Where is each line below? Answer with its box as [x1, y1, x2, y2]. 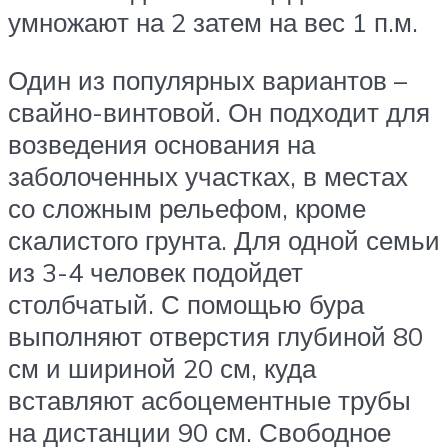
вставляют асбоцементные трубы [8, 383, 411, 416]
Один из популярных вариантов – [8, 63, 407, 96]
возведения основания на [8, 127, 315, 160]
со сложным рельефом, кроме [8, 191, 366, 224]
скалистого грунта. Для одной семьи [8, 223, 440, 256]
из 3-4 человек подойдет [8, 255, 303, 288]
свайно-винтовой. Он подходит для [8, 95, 430, 128]
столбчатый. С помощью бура [8, 287, 364, 320]
